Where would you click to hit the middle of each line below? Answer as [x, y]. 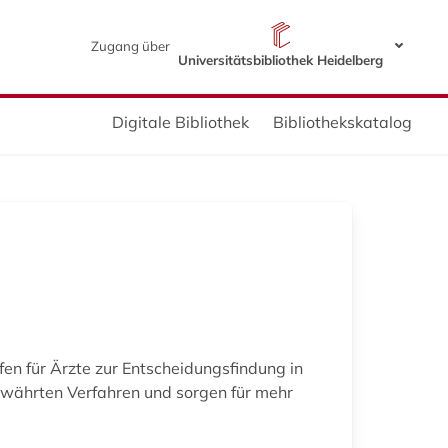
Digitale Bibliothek [180, 121]
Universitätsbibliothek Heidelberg [280, 59]
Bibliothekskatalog [342, 121]
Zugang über [130, 45]
